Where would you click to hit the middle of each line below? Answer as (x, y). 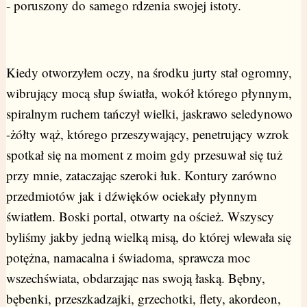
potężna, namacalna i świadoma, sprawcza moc (128, 258)
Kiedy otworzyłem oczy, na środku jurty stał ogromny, (149, 73)
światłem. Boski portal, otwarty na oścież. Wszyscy (140, 217)
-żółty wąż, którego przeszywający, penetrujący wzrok (147, 134)
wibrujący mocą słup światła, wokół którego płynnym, (149, 93)
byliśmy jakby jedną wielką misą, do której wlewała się (148, 237)
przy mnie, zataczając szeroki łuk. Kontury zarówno (141, 175)
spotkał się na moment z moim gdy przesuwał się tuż (144, 155)
